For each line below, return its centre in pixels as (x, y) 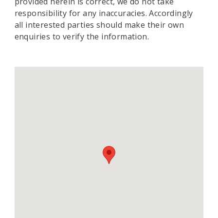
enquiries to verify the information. (82, 36)
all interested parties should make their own (99, 25)
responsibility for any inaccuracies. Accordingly (104, 13)
